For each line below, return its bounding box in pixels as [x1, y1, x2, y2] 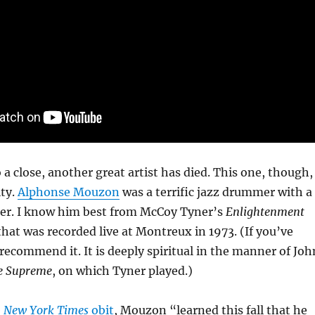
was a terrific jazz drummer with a [119, 185, 312, 199]
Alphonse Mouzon [17, 185, 120, 199]
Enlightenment [225, 205, 304, 219]
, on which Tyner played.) [51, 264, 193, 278]
